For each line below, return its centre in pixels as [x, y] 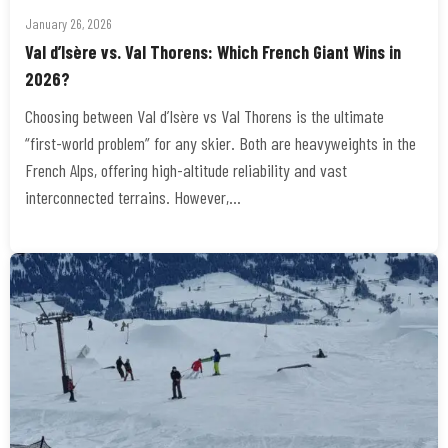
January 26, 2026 [68, 23]
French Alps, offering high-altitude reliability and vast [186, 170]
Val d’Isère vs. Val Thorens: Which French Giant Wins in [213, 52]
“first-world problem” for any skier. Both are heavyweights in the [220, 143]
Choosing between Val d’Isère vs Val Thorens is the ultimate [204, 116]
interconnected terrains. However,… [133, 197]
